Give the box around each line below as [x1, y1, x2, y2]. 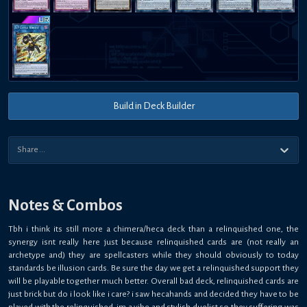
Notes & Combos [8, 196, 123, 214]
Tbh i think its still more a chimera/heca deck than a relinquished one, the [8, 223, 299, 234]
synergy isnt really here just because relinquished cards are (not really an [8, 236, 299, 247]
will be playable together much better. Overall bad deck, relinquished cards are [8, 275, 299, 286]
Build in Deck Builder [112, 100, 195, 111]
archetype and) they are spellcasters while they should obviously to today [8, 249, 299, 260]
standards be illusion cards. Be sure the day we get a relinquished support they [8, 262, 299, 273]
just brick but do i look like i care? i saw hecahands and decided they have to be [8, 288, 299, 299]
